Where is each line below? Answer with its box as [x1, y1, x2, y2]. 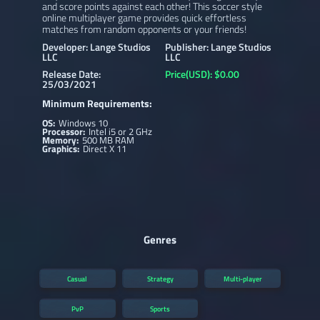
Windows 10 [59, 115, 109, 130]
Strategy [146, 272, 174, 284]
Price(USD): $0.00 [165, 66, 240, 82]
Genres [144, 231, 176, 248]
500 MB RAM [82, 132, 135, 147]
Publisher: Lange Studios [165, 39, 272, 54]
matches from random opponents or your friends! [41, 21, 246, 36]
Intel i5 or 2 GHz [89, 124, 153, 139]
